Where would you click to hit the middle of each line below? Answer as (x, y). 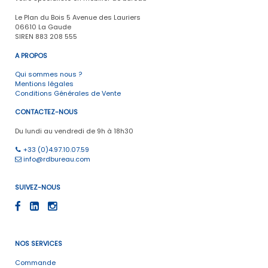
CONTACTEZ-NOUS (46, 112)
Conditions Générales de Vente (68, 94)
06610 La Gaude (43, 27)
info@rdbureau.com (56, 159)
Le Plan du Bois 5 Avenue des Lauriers (78, 18)
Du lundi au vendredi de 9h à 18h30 (74, 131)
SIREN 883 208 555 (46, 37)
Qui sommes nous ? (48, 74)
